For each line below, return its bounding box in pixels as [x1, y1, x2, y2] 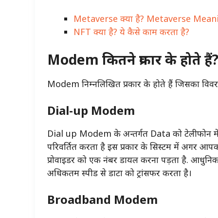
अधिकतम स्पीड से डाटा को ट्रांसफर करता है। [47, 166, 194, 179]
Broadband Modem [47, 191, 158, 207]
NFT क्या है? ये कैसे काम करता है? [73, 25, 189, 37]
